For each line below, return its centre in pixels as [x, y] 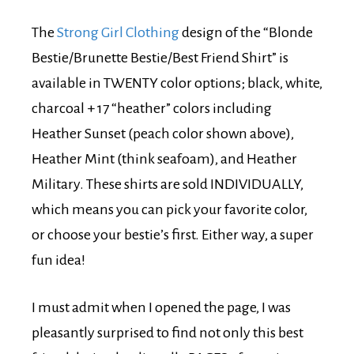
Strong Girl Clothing [118, 32]
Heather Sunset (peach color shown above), [163, 133]
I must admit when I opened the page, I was [161, 307]
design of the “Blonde [246, 32]
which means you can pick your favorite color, [169, 209]
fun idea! [58, 260]
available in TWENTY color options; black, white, [177, 83]
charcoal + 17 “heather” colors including [152, 108]
